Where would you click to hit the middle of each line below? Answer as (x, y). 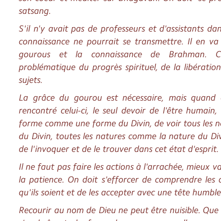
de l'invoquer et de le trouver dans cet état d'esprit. (119, 149)
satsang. (35, 11)
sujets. (31, 80)
